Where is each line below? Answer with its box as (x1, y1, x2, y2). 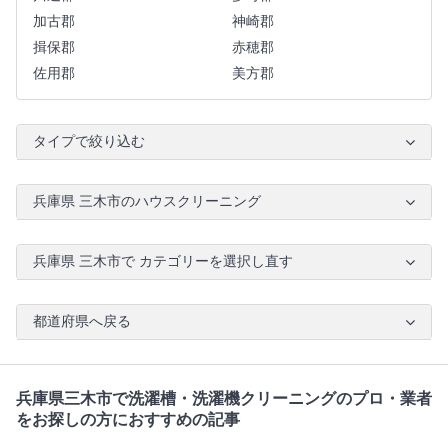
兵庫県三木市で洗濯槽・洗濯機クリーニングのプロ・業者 (16, 390, 432, 408)
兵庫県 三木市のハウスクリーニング (33, 194, 261, 210)
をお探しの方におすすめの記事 (16, 411, 240, 429)
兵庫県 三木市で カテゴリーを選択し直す (33, 254, 293, 270)
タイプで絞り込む (33, 134, 145, 150)
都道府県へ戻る (33, 314, 131, 330)
